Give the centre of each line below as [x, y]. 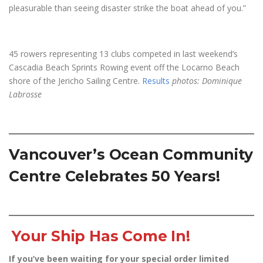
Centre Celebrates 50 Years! [114, 176]
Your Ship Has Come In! [101, 236]
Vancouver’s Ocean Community [131, 154]
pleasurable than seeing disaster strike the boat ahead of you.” [127, 8]
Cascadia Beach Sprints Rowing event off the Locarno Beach [124, 67]
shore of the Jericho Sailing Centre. [75, 81]
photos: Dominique [207, 81]
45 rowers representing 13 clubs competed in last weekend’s [123, 54]
